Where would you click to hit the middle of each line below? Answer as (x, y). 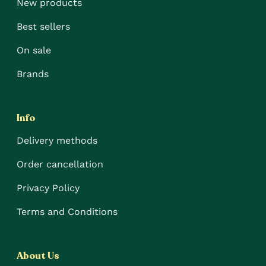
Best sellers (44, 26)
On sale (34, 50)
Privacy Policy (48, 188)
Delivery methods (57, 141)
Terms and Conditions (67, 212)
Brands (33, 74)
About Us (38, 256)
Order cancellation (60, 164)
